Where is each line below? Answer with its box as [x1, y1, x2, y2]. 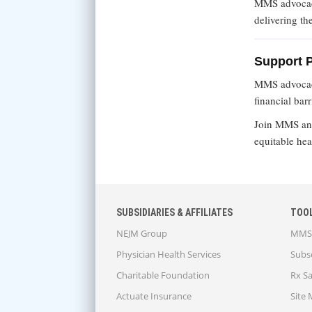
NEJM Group [116, 227, 167, 240]
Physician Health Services [116, 248, 221, 261]
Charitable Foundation [116, 269, 210, 282]
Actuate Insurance [116, 290, 192, 303]
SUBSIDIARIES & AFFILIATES [116, 207, 233, 219]
